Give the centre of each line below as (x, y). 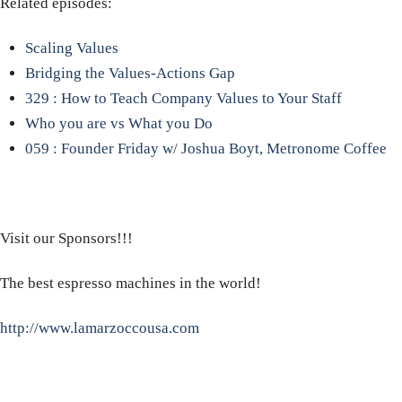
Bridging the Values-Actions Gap (130, 74)
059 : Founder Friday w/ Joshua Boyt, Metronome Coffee (205, 149)
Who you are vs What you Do (118, 124)
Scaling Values (71, 48)
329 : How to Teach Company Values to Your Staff (183, 99)
